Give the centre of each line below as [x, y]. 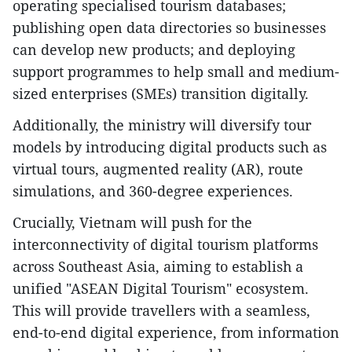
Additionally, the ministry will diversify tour [162, 125]
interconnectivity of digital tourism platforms [165, 245]
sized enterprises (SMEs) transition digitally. [161, 94]
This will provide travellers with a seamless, [161, 311]
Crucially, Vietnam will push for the [132, 223]
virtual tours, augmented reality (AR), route [158, 169]
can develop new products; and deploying [154, 50]
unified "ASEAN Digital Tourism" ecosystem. [161, 289]
